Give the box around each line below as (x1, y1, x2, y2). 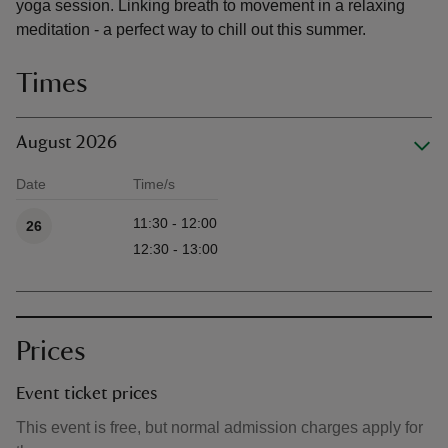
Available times (16, 198, 111, 214)
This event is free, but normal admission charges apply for (16, 419, 423, 436)
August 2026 (16, 134, 117, 152)
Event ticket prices (16, 385, 157, 403)
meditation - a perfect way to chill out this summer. (16, 21, 366, 38)
